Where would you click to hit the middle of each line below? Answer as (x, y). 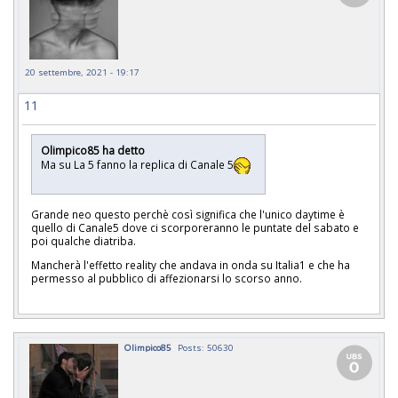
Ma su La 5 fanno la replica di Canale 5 (137, 164)
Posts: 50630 (206, 348)
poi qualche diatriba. (85, 240)
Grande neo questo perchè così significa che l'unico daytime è (188, 214)
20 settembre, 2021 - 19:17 (82, 72)
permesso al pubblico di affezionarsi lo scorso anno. (167, 278)
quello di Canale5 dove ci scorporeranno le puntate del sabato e (195, 227)
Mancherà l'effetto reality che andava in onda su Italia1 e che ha (191, 264)
